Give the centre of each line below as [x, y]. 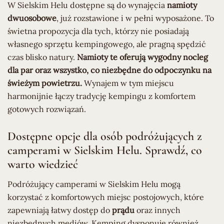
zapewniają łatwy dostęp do [60, 210]
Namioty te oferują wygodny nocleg [142, 57]
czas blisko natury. [42, 57]
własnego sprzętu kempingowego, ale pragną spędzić [107, 44]
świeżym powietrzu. [45, 83]
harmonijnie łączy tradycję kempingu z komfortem [101, 96]
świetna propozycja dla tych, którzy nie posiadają [98, 31]
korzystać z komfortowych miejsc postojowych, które [106, 197]
